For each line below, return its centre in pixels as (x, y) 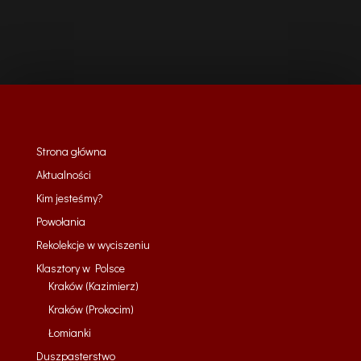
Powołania (60, 221)
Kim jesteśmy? (69, 198)
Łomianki (69, 332)
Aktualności (63, 174)
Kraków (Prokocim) (91, 309)
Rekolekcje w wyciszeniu (93, 245)
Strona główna (71, 151)
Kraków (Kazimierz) (93, 286)
